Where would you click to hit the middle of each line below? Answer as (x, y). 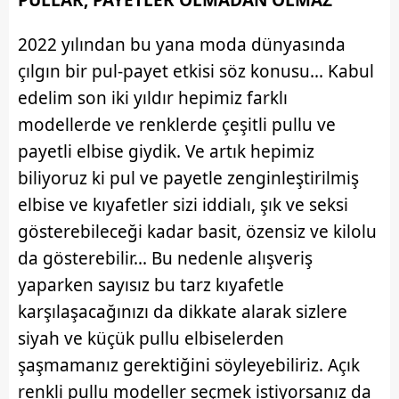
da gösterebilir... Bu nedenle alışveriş (165, 259)
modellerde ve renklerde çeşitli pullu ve (177, 125)
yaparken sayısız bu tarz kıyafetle (151, 285)
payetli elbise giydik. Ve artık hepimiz (166, 152)
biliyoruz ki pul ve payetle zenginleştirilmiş (188, 179)
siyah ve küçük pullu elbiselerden (151, 339)
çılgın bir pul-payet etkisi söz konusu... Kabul (196, 72)
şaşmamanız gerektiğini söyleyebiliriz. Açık (189, 366)
